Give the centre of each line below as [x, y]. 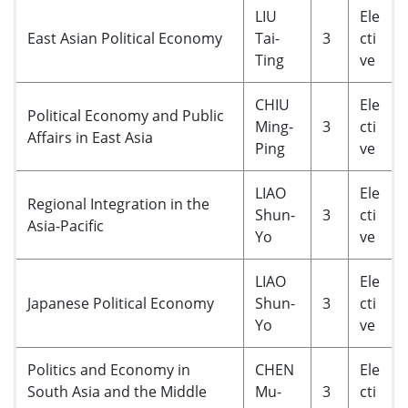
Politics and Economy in [109, 370]
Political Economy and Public [126, 116]
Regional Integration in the [118, 204]
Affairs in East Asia [90, 138]
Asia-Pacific [66, 226]
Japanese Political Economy [121, 303]
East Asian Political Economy [125, 38]
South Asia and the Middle [117, 392]
